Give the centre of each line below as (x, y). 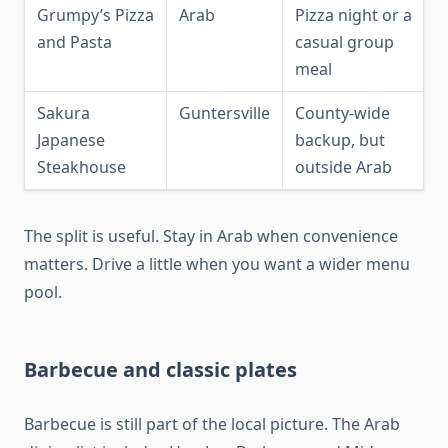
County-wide (342, 113)
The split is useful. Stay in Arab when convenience (211, 236)
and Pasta (74, 42)
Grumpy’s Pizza (95, 15)
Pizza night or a (353, 15)
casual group (344, 42)
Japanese (71, 140)
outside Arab (343, 167)
